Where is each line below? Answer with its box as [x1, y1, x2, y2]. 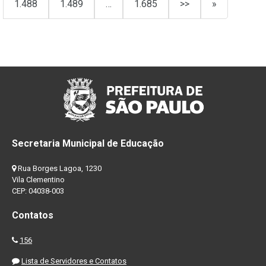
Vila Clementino [12, 175, 65, 185]
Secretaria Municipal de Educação [12, 138, 164, 150]
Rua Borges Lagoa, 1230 [16, 164, 102, 173]
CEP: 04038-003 [12, 186, 64, 196]
